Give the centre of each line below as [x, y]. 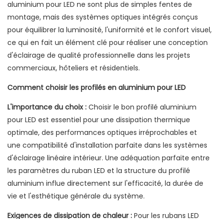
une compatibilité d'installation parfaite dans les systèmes [107, 145]
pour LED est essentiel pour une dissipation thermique [99, 120]
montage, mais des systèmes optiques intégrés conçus [103, 17]
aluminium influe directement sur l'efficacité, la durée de [105, 184]
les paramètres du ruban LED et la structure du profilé [99, 171]
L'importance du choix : [47, 107]
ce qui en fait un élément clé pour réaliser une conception [108, 43]
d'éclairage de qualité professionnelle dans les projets [99, 55]
